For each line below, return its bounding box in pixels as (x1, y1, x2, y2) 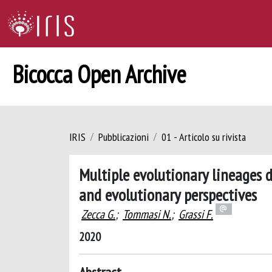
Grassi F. (178, 206, 213, 222)
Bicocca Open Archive (12, 58, 186, 90)
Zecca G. (81, 206, 115, 222)
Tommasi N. (123, 206, 171, 222)
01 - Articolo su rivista (161, 130, 246, 144)
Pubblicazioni (98, 130, 149, 144)
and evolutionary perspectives (79, 183, 257, 206)
